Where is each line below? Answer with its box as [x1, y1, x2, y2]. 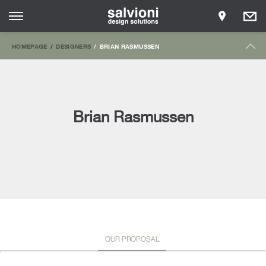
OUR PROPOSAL [105, 233, 159, 243]
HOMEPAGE [12, 43, 47, 50]
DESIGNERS [56, 43, 91, 50]
